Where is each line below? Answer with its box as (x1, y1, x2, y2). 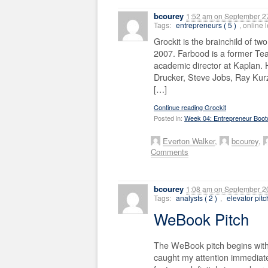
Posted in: (154, 113, 184, 123)
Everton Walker (163, 135, 215, 147)
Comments (151, 146, 188, 158)
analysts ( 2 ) (176, 193, 217, 203)
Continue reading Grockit (154, 102, 226, 112)
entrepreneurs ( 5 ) (176, 20, 236, 31)
